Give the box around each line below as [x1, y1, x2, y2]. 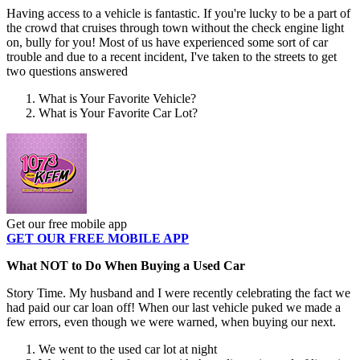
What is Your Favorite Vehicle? [39, 92, 196, 106]
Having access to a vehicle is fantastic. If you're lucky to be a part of [6, 6, 350, 21]
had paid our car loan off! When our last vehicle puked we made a [6, 301, 341, 315]
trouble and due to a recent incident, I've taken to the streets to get [6, 50, 337, 64]
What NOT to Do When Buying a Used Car [6, 259, 245, 273]
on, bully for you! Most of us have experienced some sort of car [6, 35, 328, 50]
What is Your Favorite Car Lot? [39, 106, 198, 121]
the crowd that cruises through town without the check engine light [6, 21, 344, 35]
